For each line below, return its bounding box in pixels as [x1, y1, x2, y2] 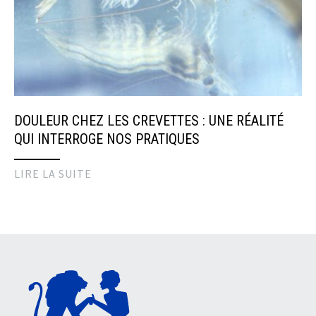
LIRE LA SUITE [14, 166, 92, 181]
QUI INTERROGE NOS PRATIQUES [14, 130, 200, 147]
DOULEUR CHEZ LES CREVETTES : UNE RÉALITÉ [14, 111, 284, 129]
